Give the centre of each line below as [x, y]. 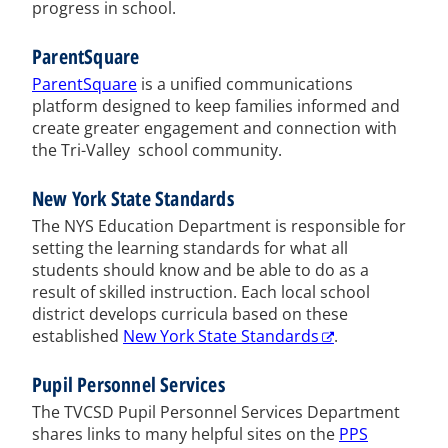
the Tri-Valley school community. [157, 149]
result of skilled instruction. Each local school [201, 291]
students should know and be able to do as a [200, 269]
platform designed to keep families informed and [216, 105]
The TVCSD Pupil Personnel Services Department [216, 411]
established [77, 335]
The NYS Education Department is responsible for [219, 225]
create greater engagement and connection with [214, 127]
